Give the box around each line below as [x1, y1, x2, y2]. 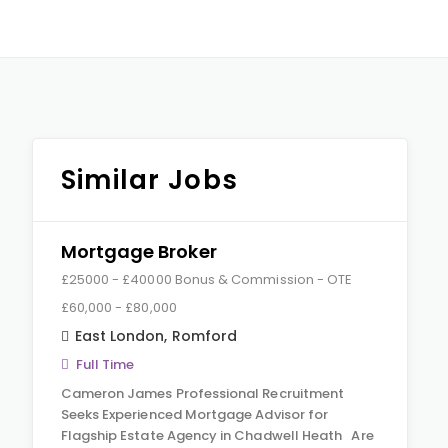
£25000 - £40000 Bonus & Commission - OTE [60, 270, 353, 289]
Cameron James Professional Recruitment [60, 384, 345, 403]
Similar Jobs [60, 162, 239, 198]
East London [74, 326, 165, 346]
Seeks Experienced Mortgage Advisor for [60, 405, 329, 424]
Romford [171, 326, 238, 346]
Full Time [75, 355, 135, 374]
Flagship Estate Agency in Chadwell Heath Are [60, 426, 374, 445]
